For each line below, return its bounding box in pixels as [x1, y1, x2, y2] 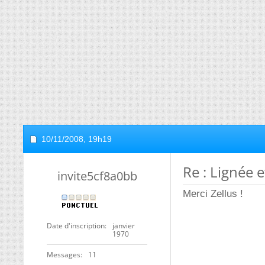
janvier [112, 221, 135, 231]
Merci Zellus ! [183, 188, 243, 199]
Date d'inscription [47, 221, 105, 231]
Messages [47, 250, 80, 260]
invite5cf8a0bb [57, 168, 137, 184]
